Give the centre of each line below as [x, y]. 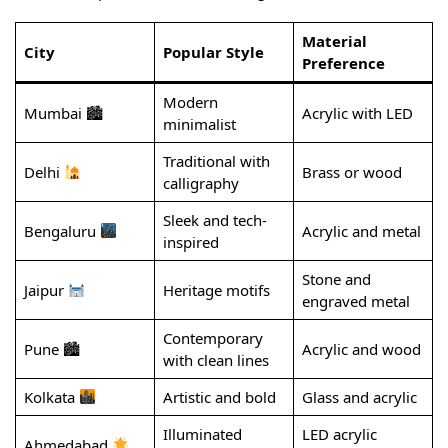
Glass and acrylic [359, 396]
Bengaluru [61, 230]
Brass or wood [351, 171]
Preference [343, 62]
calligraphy [200, 182]
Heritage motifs [216, 289]
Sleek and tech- [214, 219]
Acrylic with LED [357, 112]
